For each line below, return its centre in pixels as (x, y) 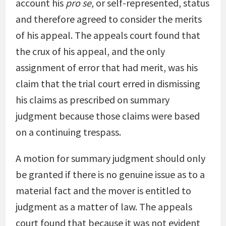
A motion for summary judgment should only (110, 158)
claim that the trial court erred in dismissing (108, 83)
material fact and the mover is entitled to (103, 190)
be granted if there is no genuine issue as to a (110, 174)
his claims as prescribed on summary (92, 100)
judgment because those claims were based (107, 116)
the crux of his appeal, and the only (90, 51)
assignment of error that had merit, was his (106, 67)
